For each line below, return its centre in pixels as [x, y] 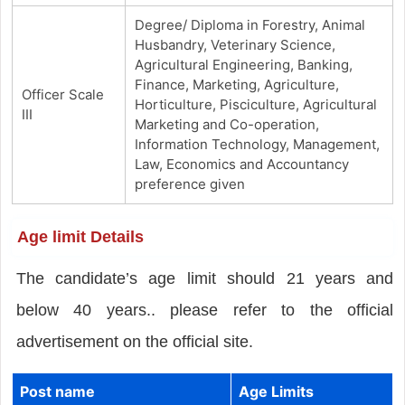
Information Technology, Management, [257, 144]
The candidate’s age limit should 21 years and [205, 278]
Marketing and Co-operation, [226, 124]
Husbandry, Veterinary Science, [235, 44]
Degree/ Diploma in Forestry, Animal [250, 24]
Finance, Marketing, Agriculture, [236, 84]
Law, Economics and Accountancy [241, 164]
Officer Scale [62, 94]
